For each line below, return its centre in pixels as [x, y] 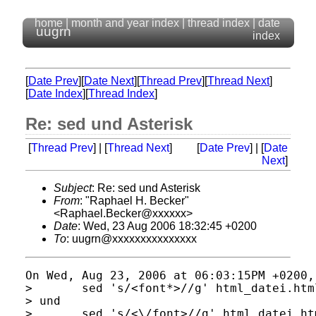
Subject [73, 188]
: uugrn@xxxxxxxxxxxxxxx [132, 239]
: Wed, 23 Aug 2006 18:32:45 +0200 [167, 226]
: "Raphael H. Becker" [134, 201]
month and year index [125, 23]
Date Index [55, 93]
